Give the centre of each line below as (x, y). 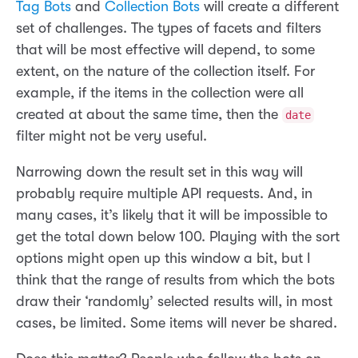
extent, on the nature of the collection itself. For (165, 72)
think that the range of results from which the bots (175, 280)
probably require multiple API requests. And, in (164, 194)
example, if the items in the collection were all (160, 93)
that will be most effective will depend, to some (165, 50)
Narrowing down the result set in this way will (159, 172)
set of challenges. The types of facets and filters (169, 28)
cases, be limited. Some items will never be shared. (177, 323)
